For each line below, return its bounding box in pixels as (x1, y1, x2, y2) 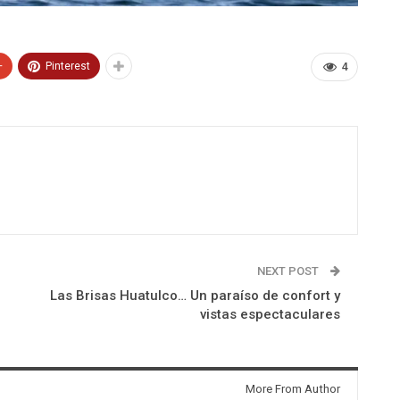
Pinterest (46, 60, 90, 73)
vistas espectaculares (199, 306, 340, 323)
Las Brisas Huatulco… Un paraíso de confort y (49, 287, 340, 304)
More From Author (245, 382, 340, 396)
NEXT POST (256, 264, 321, 279)
